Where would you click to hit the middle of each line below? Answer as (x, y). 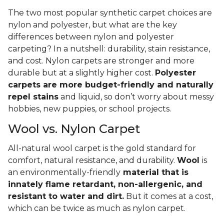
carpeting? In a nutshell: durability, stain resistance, (109, 49)
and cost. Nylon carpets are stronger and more (101, 61)
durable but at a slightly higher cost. (81, 73)
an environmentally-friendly (64, 172)
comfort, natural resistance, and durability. (92, 160)
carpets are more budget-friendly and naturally (111, 85)
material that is (154, 172)
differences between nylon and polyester (91, 37)
